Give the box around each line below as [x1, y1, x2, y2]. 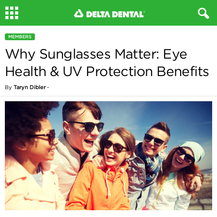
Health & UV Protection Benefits [5, 63, 209, 79]
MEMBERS [8, 34, 31, 40]
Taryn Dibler [14, 84, 46, 91]
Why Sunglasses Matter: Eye [5, 46, 187, 62]
